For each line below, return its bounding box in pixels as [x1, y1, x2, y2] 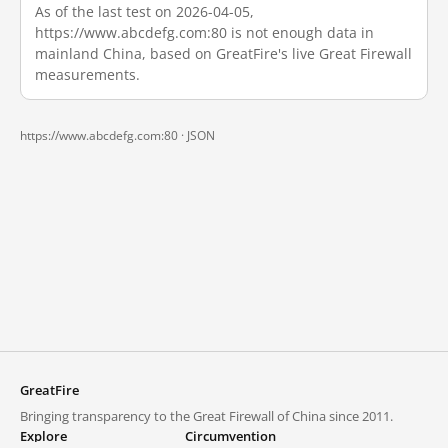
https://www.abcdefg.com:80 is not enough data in [35, 23, 374, 42]
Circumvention [185, 427, 276, 445]
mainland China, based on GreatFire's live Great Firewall [35, 44, 412, 63]
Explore [20, 427, 67, 445]
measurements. [35, 65, 140, 84]
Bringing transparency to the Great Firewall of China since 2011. [20, 407, 393, 425]
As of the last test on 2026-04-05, [35, 2, 254, 21]
